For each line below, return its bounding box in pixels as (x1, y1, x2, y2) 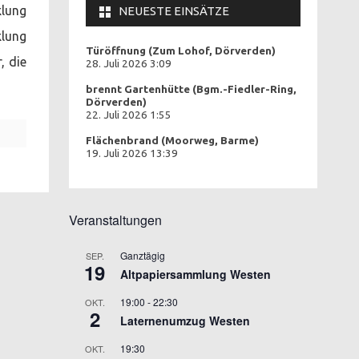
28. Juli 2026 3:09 (86, 57, 171, 70)
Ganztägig (120, 248, 165, 262)
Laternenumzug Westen (120, 312, 250, 329)
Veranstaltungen (69, 210, 162, 229)
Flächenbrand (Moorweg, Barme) (86, 134, 259, 147)
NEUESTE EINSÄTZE (119, 3, 229, 18)
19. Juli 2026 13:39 (86, 147, 178, 159)
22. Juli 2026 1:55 (86, 108, 171, 121)
